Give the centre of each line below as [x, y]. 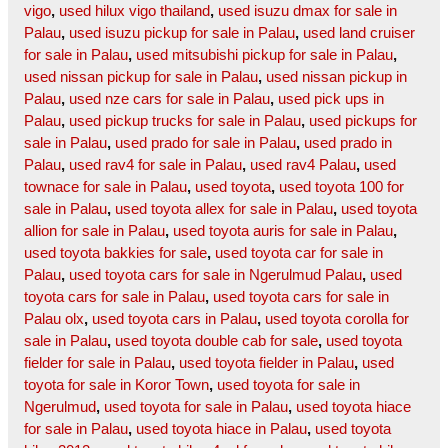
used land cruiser [359, 33]
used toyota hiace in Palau [221, 429]
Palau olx [54, 319]
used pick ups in [331, 99]
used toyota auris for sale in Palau [283, 231]
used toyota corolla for [337, 319]
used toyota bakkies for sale [115, 253]
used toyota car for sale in [299, 253]
